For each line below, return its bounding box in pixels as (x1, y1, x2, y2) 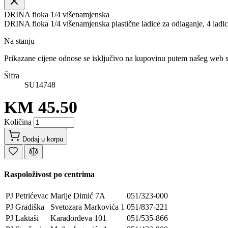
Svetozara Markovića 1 (50, 203, 125, 212)
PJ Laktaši (6, 214, 39, 223)
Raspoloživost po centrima (4, 170, 95, 179)
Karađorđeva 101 (50, 214, 106, 223)
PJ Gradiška (6, 203, 44, 212)
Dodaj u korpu (22, 135, 63, 143)
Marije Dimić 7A (50, 191, 105, 201)
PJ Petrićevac (6, 191, 48, 201)
